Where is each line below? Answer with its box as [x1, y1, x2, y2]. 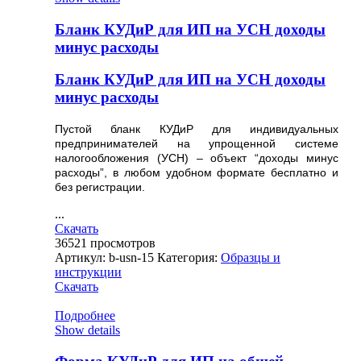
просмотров [90, 236, 156, 251]
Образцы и [221, 251, 280, 265]
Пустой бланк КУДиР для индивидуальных [55, 122, 338, 136]
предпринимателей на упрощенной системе [55, 137, 338, 151]
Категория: [157, 251, 221, 265]
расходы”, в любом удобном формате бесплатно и [55, 166, 338, 180]
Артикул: [55, 251, 109, 265]
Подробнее [55, 309, 115, 323]
